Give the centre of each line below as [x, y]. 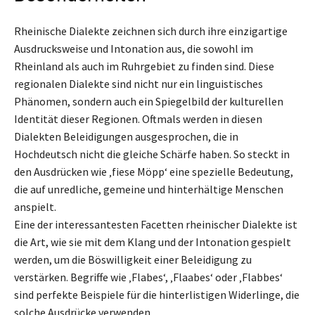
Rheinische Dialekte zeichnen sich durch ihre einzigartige [151, 31]
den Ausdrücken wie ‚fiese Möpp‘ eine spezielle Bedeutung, [154, 171]
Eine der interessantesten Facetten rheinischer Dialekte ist [156, 224]
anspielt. [35, 206]
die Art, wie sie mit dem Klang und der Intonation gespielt [153, 242]
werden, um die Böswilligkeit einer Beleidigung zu [133, 259]
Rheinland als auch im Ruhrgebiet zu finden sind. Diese [144, 66]
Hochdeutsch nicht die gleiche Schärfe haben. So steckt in [152, 154]
